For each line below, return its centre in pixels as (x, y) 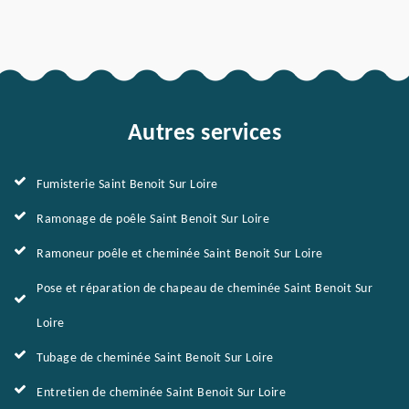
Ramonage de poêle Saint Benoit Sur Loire (153, 220)
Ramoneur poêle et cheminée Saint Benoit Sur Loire (180, 254)
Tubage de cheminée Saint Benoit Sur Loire (155, 358)
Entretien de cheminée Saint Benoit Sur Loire (161, 393)
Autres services (204, 134)
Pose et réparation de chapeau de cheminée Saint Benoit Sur (204, 289)
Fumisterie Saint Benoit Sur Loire (127, 185)
